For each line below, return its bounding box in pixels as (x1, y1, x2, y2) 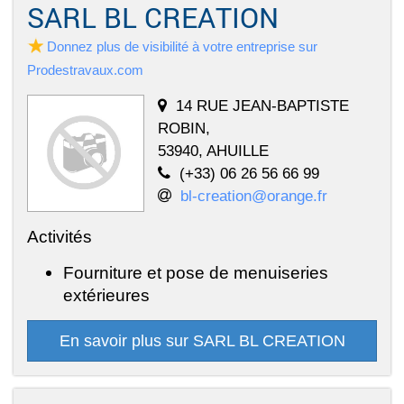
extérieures (63, 284, 150, 305)
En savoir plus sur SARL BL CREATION (59, 331, 345, 350)
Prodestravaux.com (27, 61, 143, 78)
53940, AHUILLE (158, 141, 269, 160)
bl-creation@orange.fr (180, 186, 327, 205)
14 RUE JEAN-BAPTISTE (176, 96, 349, 115)
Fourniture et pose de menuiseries (63, 262, 328, 282)
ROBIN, (158, 118, 210, 137)
